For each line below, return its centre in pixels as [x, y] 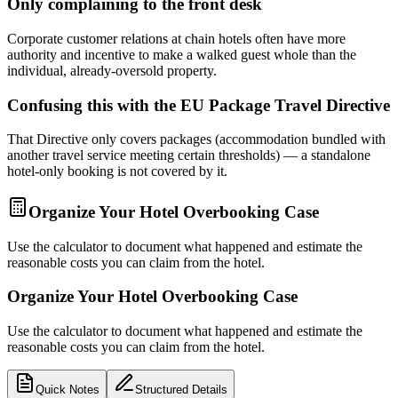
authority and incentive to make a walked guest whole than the [182, 54]
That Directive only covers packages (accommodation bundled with [196, 139]
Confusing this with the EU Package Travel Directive [199, 105]
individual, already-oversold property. [112, 70]
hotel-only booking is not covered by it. [117, 171]
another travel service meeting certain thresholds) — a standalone [189, 155]
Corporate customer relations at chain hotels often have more [176, 38]
